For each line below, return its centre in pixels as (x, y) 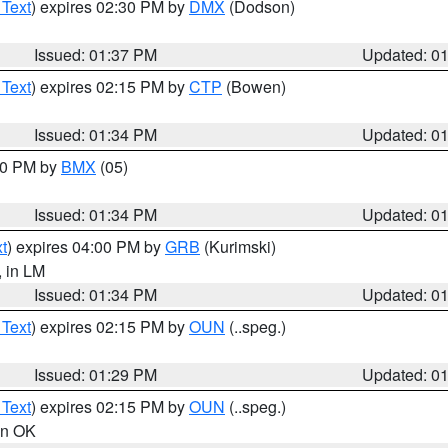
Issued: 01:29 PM (96, 374)
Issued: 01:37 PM (96, 54)
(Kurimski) (238, 246)
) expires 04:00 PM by (86, 246)
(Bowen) (254, 86)
